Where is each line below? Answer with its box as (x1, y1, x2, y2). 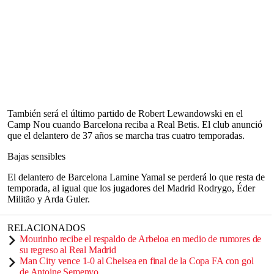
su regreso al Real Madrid (20, 245, 116, 255)
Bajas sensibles (7, 151, 65, 161)
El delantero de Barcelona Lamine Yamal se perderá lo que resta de (7, 172, 265, 182)
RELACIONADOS (7, 223, 86, 233)
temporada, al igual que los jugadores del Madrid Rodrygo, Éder (7, 183, 255, 193)
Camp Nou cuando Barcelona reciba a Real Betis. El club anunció (7, 119, 262, 130)
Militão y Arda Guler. (7, 194, 90, 204)
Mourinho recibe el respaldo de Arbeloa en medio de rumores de (20, 234, 262, 244)
